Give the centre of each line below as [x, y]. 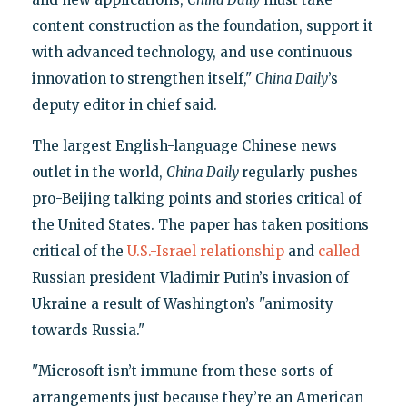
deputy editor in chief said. [124, 105]
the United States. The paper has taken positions [200, 225]
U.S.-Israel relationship [205, 252]
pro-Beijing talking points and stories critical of [196, 199]
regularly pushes [299, 173]
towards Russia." [88, 331]
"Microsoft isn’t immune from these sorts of [182, 372]
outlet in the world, [99, 173]
